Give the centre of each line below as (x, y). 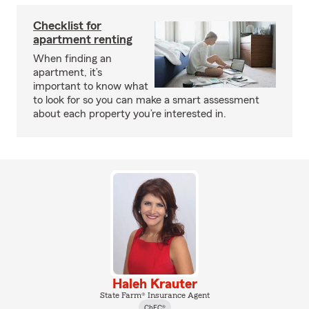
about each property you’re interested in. (130, 114)
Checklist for (67, 26)
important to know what (91, 86)
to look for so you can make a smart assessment (146, 100)
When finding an (72, 59)
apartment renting (83, 39)
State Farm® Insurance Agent (154, 295)
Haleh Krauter (154, 284)
